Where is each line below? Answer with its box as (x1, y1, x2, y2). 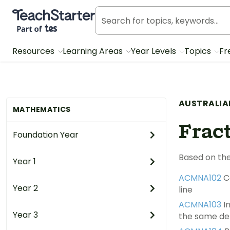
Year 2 (13, 182, 38, 194)
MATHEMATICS (13, 104, 71, 114)
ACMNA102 (179, 172, 221, 184)
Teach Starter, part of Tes (12, 9, 115, 19)
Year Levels (131, 45, 178, 57)
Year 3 (13, 209, 38, 221)
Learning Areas (63, 45, 125, 57)
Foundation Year (13, 129, 79, 141)
